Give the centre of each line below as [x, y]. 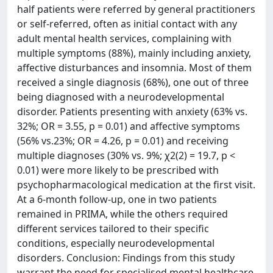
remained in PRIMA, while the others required [122, 214]
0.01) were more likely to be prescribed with [118, 170]
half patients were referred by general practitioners [136, 9]
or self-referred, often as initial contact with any [127, 23]
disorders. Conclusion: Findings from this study [126, 257]
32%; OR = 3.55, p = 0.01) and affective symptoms [129, 126]
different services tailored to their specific [113, 228]
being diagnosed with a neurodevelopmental [121, 97]
